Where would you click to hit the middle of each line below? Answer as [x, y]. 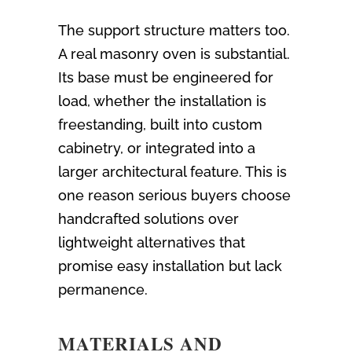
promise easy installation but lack [170, 266]
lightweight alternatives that [152, 243]
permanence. [103, 290]
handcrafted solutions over [148, 219]
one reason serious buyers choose [174, 196]
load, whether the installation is [162, 101]
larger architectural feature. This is [172, 172]
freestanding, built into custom [160, 125]
